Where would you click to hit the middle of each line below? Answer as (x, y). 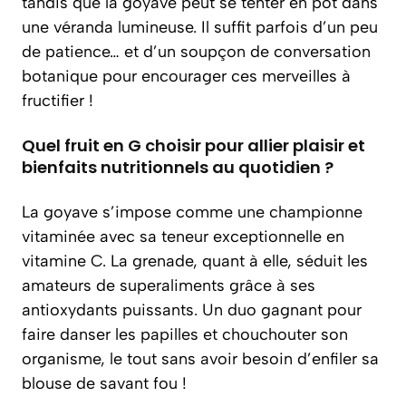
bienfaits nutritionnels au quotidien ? (178, 167)
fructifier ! (58, 101)
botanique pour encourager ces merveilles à (186, 76)
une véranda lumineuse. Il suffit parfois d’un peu (200, 27)
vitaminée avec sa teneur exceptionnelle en (183, 237)
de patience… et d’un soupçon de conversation (196, 52)
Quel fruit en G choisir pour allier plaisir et (193, 145)
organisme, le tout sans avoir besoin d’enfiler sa (200, 359)
